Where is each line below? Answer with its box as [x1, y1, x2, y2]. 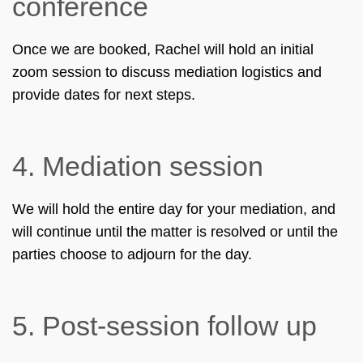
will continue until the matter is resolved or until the [12, 223, 338, 240]
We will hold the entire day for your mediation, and [12, 200, 335, 217]
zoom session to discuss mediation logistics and [12, 64, 322, 81]
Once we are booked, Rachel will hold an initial [12, 41, 314, 58]
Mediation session [42, 152, 263, 182]
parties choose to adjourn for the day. [12, 246, 252, 263]
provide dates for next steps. [12, 87, 195, 104]
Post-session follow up [42, 310, 317, 341]
